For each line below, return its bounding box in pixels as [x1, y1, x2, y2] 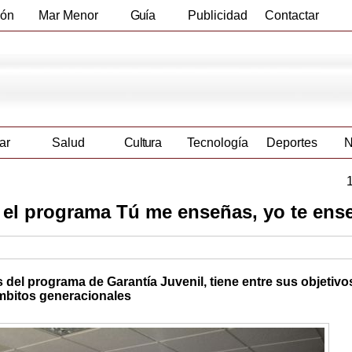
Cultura [123, 136, 162, 150]
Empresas [116, 39, 169, 53]
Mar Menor [38, 9, 98, 22]
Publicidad [187, 9, 247, 22]
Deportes [266, 136, 317, 150]
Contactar [265, 9, 319, 22]
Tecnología [186, 136, 248, 150]
